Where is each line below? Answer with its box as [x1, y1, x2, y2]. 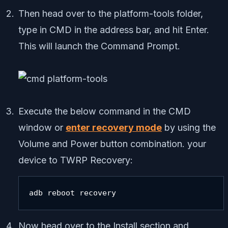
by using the [162, 122, 216, 133]
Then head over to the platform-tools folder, [18, 8, 203, 19]
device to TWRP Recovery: [18, 154, 133, 165]
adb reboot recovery [29, 188, 116, 198]
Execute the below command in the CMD [18, 105, 191, 117]
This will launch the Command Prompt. [18, 40, 180, 51]
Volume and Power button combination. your [18, 138, 206, 149]
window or [18, 122, 66, 133]
